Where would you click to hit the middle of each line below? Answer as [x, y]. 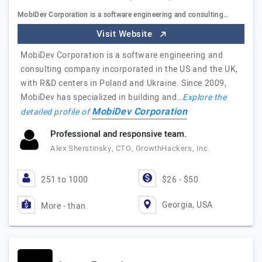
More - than [63, 206]
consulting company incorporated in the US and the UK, [129, 69]
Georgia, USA [187, 205]
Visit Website [125, 34]
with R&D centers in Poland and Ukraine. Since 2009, [124, 83]
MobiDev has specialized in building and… [102, 97]
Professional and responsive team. [118, 134]
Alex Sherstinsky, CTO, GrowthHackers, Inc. [130, 148]
